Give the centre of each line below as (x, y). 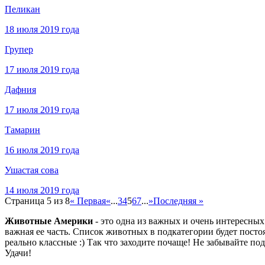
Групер (19, 50)
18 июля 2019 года (42, 30)
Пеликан (22, 9)
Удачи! (18, 253)
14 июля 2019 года (42, 190)
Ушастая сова (32, 170)
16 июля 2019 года (42, 150)
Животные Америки (49, 221)
